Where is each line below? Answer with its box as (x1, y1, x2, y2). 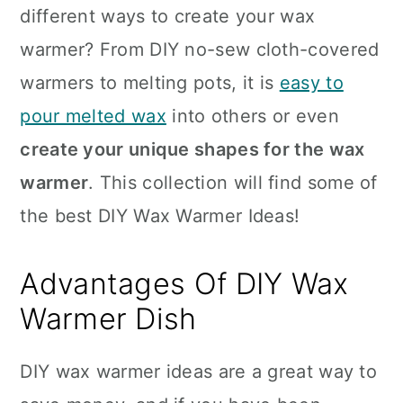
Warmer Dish (20, 301, 197, 336)
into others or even (166, 105, 339, 127)
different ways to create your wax (20, 5, 316, 27)
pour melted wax (20, 105, 166, 127)
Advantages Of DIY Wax (20, 266, 349, 301)
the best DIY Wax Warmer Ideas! (20, 205, 300, 227)
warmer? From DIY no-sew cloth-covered (20, 39, 380, 60)
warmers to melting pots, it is (20, 72, 280, 94)
